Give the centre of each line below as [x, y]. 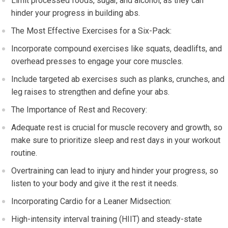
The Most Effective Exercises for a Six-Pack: [92, 31]
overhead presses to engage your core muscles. [97, 62]
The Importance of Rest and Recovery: [79, 110]
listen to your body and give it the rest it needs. [95, 184]
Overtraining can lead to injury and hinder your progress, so [115, 171]
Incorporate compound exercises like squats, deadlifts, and [117, 49]
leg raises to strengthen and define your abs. [91, 92]
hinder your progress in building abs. [76, 13]
